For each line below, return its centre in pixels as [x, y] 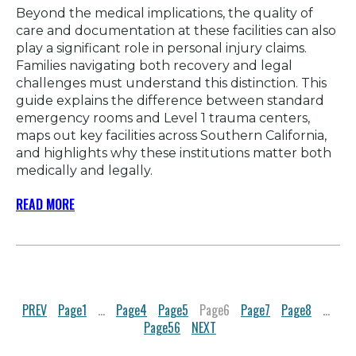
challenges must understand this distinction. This [171, 83]
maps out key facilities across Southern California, [171, 135]
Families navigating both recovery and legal [154, 65]
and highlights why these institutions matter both [174, 153]
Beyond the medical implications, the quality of [164, 13]
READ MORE [45, 204]
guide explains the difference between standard [170, 100]
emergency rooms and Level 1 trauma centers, [163, 118]
